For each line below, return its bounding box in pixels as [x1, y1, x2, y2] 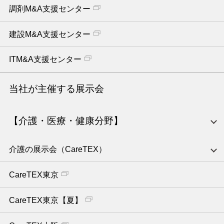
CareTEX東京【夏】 [8, 195, 82, 204]
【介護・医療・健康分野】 [8, 115, 123, 126]
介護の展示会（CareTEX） [8, 144, 106, 153]
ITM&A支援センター [8, 55, 81, 64]
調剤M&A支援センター [8, 4, 90, 13]
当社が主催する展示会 [8, 83, 104, 94]
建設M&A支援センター [8, 29, 90, 38]
